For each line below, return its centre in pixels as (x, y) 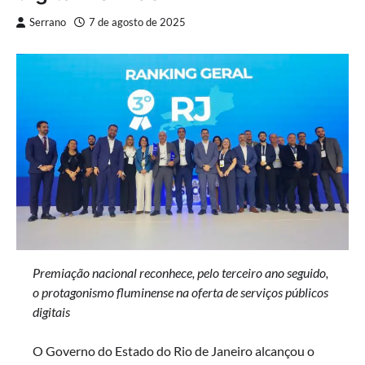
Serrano (48, 23)
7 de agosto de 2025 (137, 23)
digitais (51, 312)
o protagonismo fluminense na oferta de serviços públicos (180, 292)
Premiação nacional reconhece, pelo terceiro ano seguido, (180, 273)
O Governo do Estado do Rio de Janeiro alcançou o (174, 351)
